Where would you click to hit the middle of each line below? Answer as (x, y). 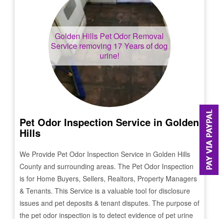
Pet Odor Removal (131, 36)
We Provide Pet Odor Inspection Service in (86, 154)
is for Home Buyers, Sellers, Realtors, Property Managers (108, 178)
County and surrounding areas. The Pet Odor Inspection (107, 166)
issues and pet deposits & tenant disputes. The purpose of (109, 203)
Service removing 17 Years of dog (109, 46)
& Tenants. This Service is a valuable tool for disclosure (105, 191)
